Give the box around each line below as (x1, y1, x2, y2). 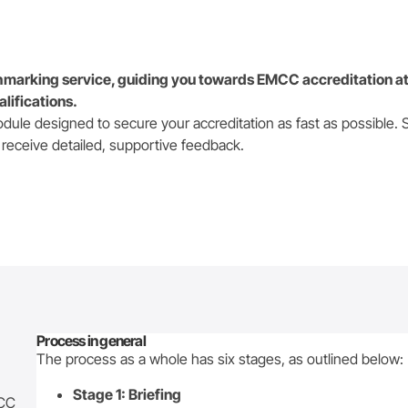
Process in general (36, 331, 146, 351)
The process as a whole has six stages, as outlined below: (36, 350, 404, 369)
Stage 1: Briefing (73, 384, 182, 403)
